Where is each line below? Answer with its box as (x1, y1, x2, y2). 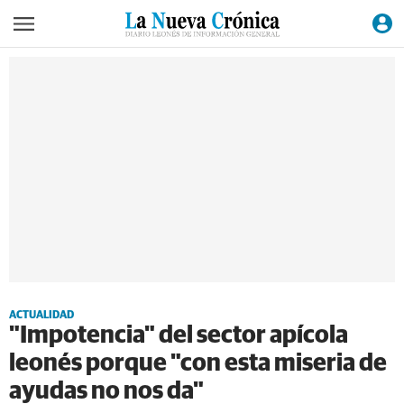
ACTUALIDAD (9, 310, 74, 321)
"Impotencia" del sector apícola (9, 324, 348, 348)
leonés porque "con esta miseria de (9, 352, 387, 376)
